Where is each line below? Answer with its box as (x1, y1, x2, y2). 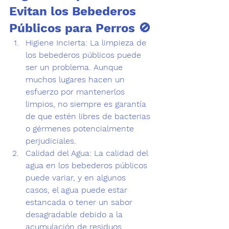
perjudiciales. (26, 136, 81, 146)
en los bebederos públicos (46, 161, 150, 170)
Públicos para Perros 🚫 (9, 21, 151, 35)
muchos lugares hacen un (26, 75, 127, 84)
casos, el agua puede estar (26, 185, 130, 195)
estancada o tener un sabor (26, 197, 135, 207)
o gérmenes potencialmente (26, 124, 136, 133)
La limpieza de (87, 38, 149, 48)
